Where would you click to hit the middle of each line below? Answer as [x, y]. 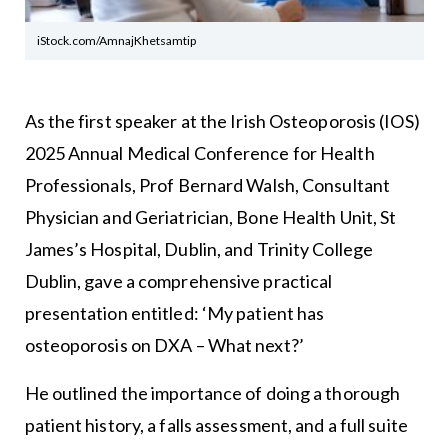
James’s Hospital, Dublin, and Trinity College [199, 249]
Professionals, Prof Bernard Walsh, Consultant [207, 185]
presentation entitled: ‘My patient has [174, 313]
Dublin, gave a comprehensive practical [178, 281]
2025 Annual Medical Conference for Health [199, 153]
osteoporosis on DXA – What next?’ [164, 345]
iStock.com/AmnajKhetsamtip [116, 41]
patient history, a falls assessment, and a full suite [216, 425]
